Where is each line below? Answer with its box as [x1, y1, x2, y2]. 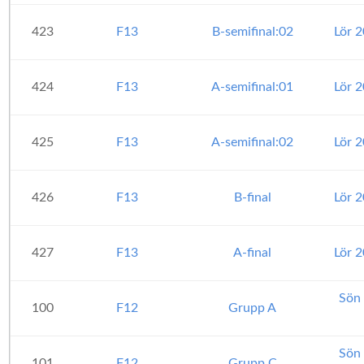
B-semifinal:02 [211, 25, 293, 38]
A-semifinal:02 [211, 136, 293, 149]
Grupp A [228, 301, 276, 314]
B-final [233, 191, 271, 204]
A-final [233, 246, 271, 259]
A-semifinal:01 [211, 80, 293, 93]
